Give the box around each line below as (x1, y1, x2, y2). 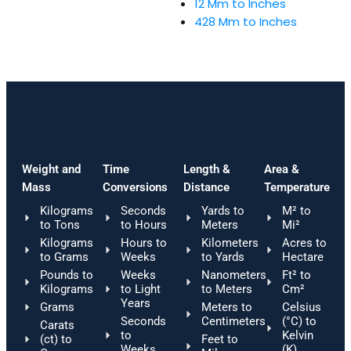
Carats (39, 317, 74, 332)
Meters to (201, 299, 252, 314)
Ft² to (281, 267, 311, 282)
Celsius (281, 299, 321, 314)
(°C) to (281, 313, 317, 328)
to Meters (201, 281, 252, 296)
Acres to (281, 235, 327, 250)
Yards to (201, 203, 244, 218)
